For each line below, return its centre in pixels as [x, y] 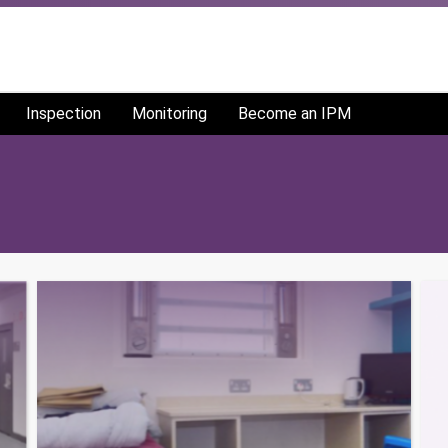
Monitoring [169, 113]
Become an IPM [294, 113]
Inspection [63, 113]
